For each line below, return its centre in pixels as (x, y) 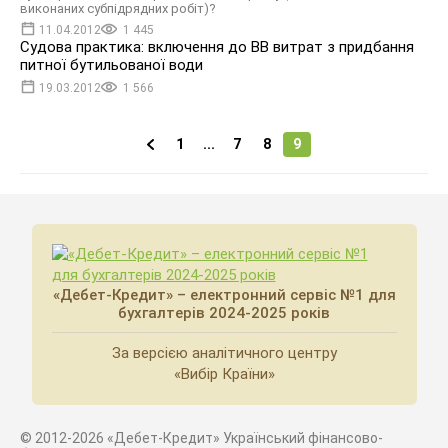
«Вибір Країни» (224, 374)
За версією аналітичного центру (224, 353)
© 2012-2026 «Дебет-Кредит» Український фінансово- (201, 438)
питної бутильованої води (111, 65)
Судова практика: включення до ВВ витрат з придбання (217, 47)
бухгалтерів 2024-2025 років (224, 313)
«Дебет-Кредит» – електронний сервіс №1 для (224, 295)
